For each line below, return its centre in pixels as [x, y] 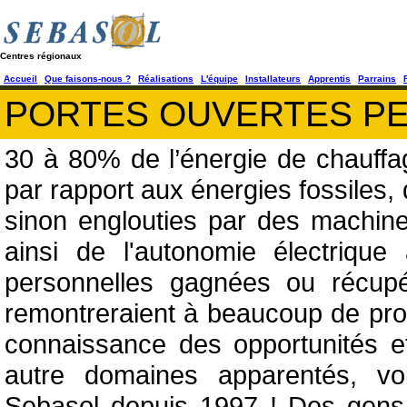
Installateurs [273, 79]
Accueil [20, 79]
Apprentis [329, 79]
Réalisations [166, 79]
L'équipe [219, 79]
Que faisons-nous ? [88, 79]
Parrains [377, 79]
